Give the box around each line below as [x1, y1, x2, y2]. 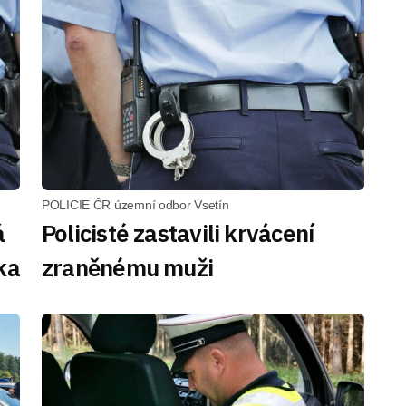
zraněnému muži [42, 252, 214, 283]
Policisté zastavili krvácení [42, 217, 314, 248]
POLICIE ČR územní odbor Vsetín [42, 198, 229, 212]
